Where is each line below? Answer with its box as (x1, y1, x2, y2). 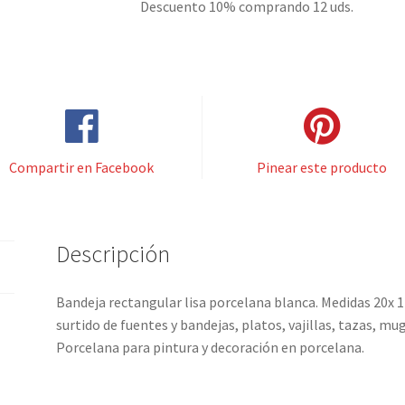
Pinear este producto (257, 157, 388, 176)
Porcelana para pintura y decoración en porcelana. (56, 338, 365, 357)
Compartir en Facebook (9, 157, 155, 176)
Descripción (56, 239, 171, 268)
